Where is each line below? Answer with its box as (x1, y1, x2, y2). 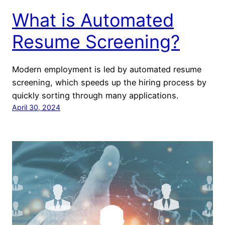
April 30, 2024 (12, 103, 60, 112)
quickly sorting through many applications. (12, 90, 178, 101)
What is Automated (12, 9, 174, 32)
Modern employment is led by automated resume (12, 64, 201, 75)
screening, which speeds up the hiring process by (12, 77, 206, 88)
